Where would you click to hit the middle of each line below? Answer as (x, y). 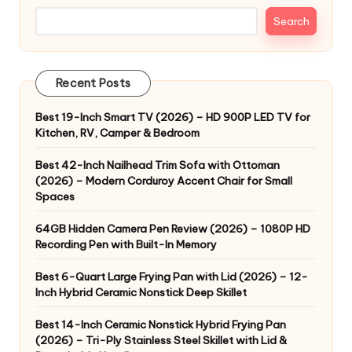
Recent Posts (93, 84)
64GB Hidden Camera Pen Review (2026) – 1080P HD (173, 229)
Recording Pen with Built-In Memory (126, 245)
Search (291, 22)
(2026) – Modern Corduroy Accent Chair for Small (164, 181)
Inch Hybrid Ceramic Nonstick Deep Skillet (141, 293)
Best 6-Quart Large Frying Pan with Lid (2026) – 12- (172, 277)
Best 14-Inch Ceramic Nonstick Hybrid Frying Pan (161, 325)
